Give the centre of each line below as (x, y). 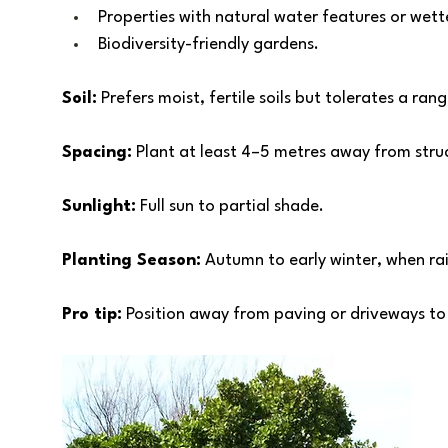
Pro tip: (92, 314)
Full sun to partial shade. (232, 206)
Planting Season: (131, 260)
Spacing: (97, 152)
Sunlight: (99, 206)
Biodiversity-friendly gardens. (208, 44)
